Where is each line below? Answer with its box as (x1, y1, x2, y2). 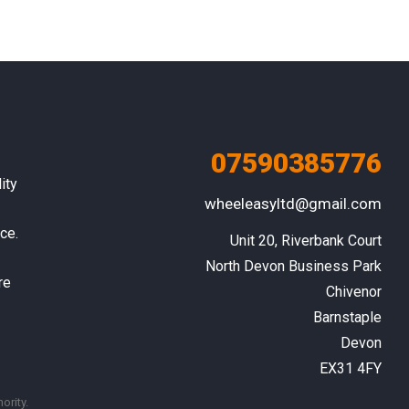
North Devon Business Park (204, 257, 382, 276)
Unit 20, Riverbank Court (229, 232, 382, 250)
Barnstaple (312, 309, 382, 327)
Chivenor (325, 283, 382, 301)
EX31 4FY (319, 360, 382, 378)
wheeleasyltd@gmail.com (204, 194, 382, 214)
